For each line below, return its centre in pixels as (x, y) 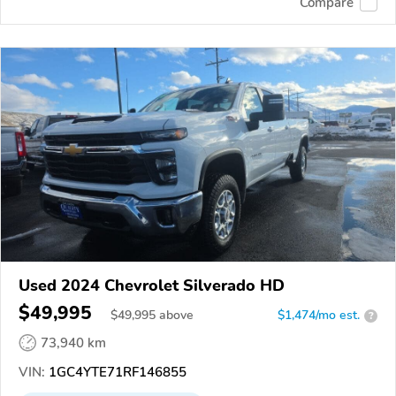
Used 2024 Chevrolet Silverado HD (152, 286)
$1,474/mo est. (319, 315)
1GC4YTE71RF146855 (116, 372)
